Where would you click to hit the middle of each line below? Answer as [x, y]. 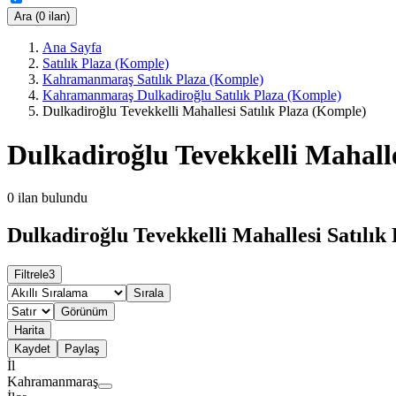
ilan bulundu [53, 198]
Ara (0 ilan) [42, 17]
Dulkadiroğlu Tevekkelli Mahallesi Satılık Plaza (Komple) [204, 111]
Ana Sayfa [72, 48]
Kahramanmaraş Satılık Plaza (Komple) [153, 80]
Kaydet [32, 348]
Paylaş [82, 348]
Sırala [148, 293]
